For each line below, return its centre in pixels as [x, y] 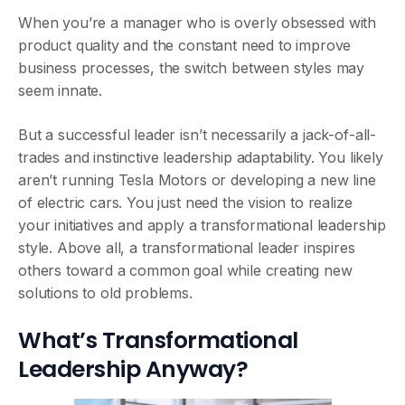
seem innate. [61, 90]
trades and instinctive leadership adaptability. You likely [201, 157]
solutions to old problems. [105, 293]
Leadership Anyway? [133, 369]
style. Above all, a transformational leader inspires [187, 248]
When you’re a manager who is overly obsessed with [198, 23]
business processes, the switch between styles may [192, 68]
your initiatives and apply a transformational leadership [202, 225]
